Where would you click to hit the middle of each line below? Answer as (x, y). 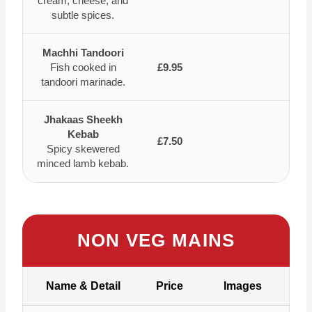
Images (243, 286)
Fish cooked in (83, 67)
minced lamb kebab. (83, 163)
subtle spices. (83, 15)
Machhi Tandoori (83, 53)
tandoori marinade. (83, 82)
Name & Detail (83, 286)
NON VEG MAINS (156, 240)
